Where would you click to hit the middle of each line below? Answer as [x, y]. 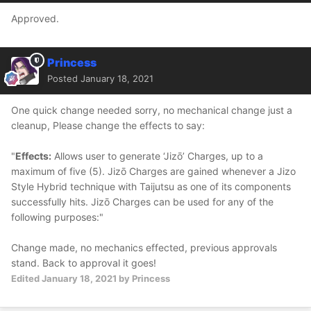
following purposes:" [57, 217]
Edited [26, 279]
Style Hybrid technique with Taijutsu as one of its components [151, 187]
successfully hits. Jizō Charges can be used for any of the [142, 202]
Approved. [35, 19]
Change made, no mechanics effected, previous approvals [144, 248]
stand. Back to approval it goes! [84, 263]
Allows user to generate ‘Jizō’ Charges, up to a [157, 156]
